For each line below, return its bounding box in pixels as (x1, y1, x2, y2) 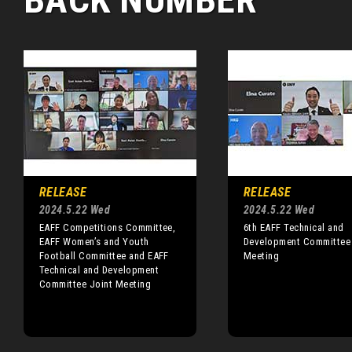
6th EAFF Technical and (244, 222, 344, 233)
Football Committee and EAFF (39, 250, 169, 262)
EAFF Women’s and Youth (39, 236, 149, 247)
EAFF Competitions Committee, (39, 222, 176, 233)
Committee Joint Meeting (39, 278, 152, 290)
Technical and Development (39, 264, 159, 276)
